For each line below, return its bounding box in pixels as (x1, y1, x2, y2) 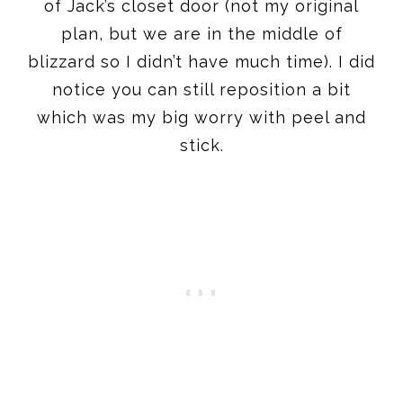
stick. (179, 135, 224, 155)
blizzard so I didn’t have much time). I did (28, 51, 375, 71)
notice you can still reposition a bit (52, 79, 351, 99)
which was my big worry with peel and (37, 107, 366, 127)
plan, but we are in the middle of (60, 23, 343, 43)
